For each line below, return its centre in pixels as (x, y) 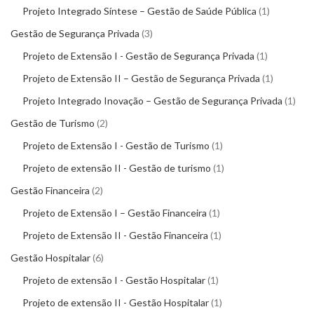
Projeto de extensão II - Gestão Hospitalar (116, 302)
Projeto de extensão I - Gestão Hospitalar (114, 280)
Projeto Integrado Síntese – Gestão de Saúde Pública (139, 11)
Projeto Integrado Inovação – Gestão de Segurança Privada (152, 101)
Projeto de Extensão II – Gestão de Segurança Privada (141, 78)
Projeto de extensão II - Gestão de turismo (117, 168)
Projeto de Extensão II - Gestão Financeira (115, 235)
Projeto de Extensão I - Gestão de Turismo (116, 145)
